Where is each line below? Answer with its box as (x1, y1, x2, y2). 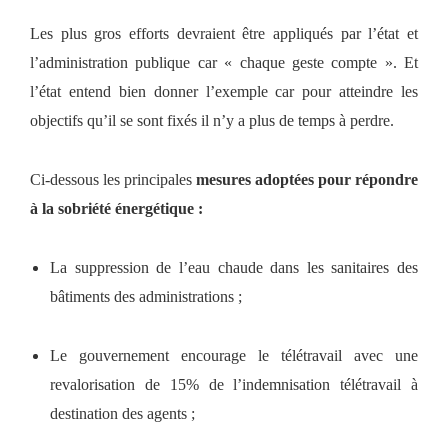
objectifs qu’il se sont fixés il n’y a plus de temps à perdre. (30, 111, 394, 129)
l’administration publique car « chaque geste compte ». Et (30, 53, 418, 71)
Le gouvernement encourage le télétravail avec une (50, 346, 418, 364)
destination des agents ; (50, 404, 195, 422)
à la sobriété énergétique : (30, 199, 203, 217)
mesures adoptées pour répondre (196, 170, 418, 188)
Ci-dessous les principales (30, 170, 196, 188)
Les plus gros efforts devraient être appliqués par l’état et (30, 24, 418, 42)
